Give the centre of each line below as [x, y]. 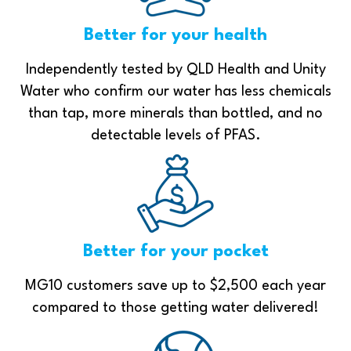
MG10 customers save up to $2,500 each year [175, 286]
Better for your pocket [175, 251]
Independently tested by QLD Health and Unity [175, 69]
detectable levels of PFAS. [175, 135]
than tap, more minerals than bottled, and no [175, 113]
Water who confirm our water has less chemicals [175, 91]
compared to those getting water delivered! [175, 308]
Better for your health [175, 35]
